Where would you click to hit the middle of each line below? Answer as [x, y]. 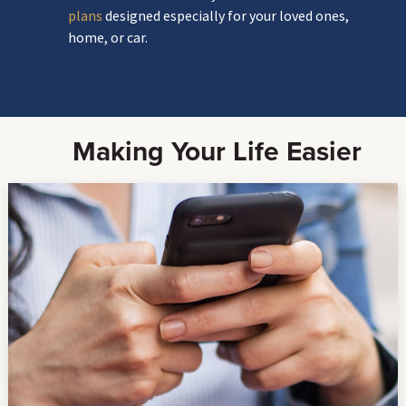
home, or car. [108, 37]
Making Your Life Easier [217, 152]
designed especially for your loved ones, [226, 15]
